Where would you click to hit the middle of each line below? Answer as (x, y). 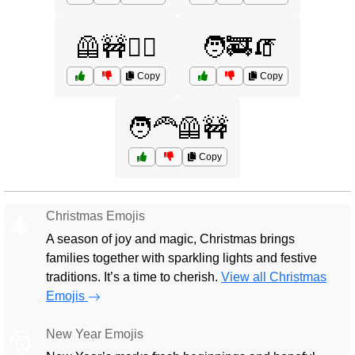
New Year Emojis (95, 334)
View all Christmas (274, 277)
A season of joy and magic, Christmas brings (170, 239)
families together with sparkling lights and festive (181, 258)
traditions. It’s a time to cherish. (134, 277)
